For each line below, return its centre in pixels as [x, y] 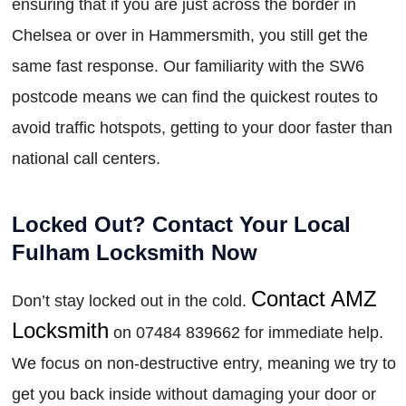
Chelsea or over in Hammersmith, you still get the [190, 35]
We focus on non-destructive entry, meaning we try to [204, 363]
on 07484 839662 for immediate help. [246, 332]
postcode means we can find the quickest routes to [195, 97]
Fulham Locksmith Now [135, 252]
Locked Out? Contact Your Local [181, 224]
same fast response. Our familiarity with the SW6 [188, 66]
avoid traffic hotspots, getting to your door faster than [202, 127]
